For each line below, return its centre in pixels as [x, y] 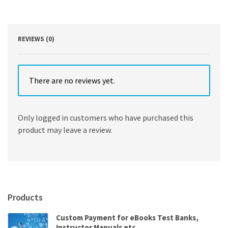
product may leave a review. [65, 130]
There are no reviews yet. [72, 80]
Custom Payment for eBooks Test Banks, [127, 217]
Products [25, 197]
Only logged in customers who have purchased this [106, 117]
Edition [33, 18]
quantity [36, 28]
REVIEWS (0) [36, 39]
